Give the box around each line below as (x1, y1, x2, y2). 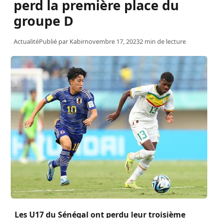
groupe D (14, 11, 73, 30)
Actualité (14, 36, 39, 46)
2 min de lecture (140, 36, 186, 46)
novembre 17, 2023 (85, 36, 140, 46)
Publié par (39, 36, 70, 46)
